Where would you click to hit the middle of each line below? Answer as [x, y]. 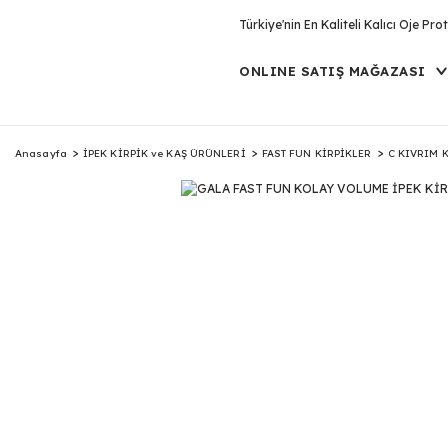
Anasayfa [41, 153]
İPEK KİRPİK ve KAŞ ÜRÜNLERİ [164, 153]
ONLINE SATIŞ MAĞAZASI [332, 71]
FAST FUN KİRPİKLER [316, 153]
